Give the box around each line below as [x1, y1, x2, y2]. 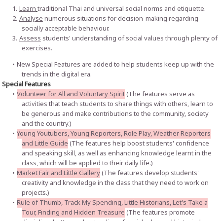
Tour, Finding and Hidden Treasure [22, 207, 125, 218]
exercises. [22, 43, 53, 53]
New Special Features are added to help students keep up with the [16, 59, 214, 70]
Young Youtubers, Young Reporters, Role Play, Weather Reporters [16, 128, 211, 139]
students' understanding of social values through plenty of [42, 33, 218, 43]
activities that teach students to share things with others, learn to [22, 99, 214, 109]
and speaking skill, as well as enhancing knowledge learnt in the [22, 148, 212, 158]
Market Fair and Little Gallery [16, 168, 100, 178]
